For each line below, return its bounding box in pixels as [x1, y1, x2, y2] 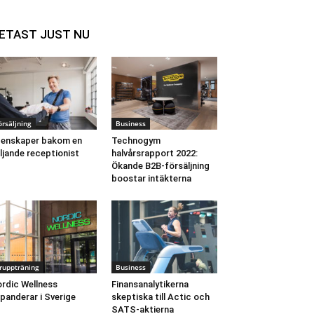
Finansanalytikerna [111, 279, 189, 290]
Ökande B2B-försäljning [111, 161, 210, 172]
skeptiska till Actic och [111, 292, 210, 303]
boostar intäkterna [111, 173, 191, 184]
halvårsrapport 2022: [111, 148, 198, 159]
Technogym [111, 135, 161, 146]
